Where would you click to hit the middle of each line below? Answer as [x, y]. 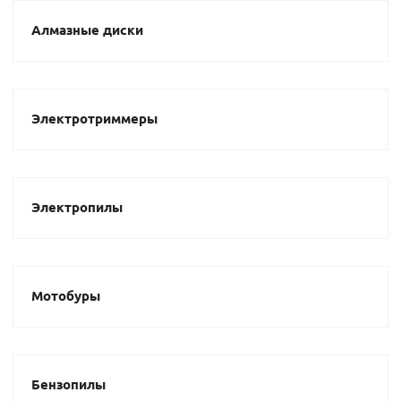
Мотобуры [66, 295]
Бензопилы [68, 384]
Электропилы [77, 207]
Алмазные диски [87, 30]
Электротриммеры [94, 118]
